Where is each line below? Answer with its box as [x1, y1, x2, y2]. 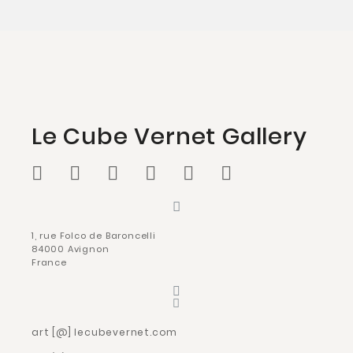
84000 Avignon [32, 242, 110, 255]
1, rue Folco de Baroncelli [32, 229, 156, 242]
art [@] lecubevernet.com [32, 325, 178, 339]
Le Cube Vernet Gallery [32, 120, 307, 152]
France [32, 255, 67, 269]
